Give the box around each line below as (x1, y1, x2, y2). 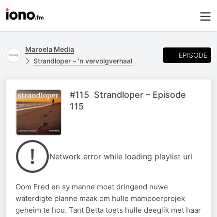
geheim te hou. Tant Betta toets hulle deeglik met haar (15, 205, 201, 215)
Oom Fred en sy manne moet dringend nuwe (15, 182, 168, 191)
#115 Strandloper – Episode (70, 90, 186, 100)
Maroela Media (25, 45, 74, 53)
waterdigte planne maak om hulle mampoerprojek (15, 194, 185, 203)
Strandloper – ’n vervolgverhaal (33, 57, 132, 65)
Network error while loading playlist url (49, 152, 192, 161)
